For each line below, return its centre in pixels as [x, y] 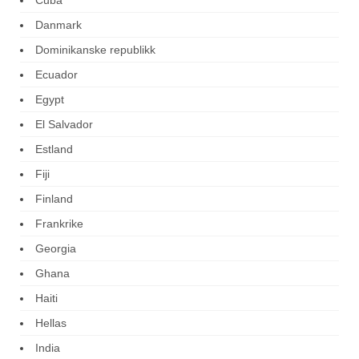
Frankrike [59, 224]
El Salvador [64, 125]
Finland [54, 199]
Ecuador [56, 75]
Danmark [58, 25]
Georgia [56, 249]
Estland [54, 149]
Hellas [51, 323]
